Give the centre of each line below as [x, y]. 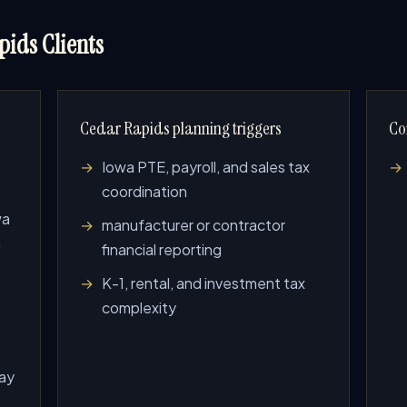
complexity [139, 308]
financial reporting [161, 249]
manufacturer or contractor [193, 225]
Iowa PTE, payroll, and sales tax [205, 167]
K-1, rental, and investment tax [203, 283]
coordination [144, 191]
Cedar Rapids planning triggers [180, 128]
